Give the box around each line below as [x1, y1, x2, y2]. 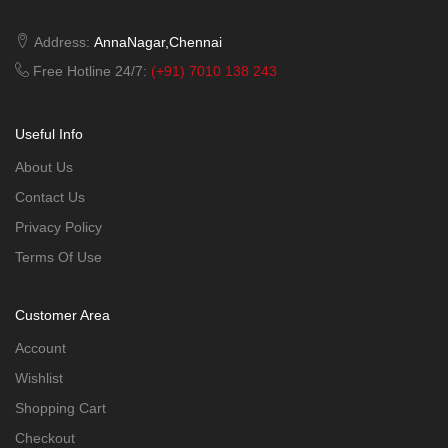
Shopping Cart [15, 400, 106, 417]
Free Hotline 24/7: [29, 63, 147, 80]
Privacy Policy [15, 219, 102, 236]
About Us [15, 159, 73, 176]
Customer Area [15, 307, 110, 324]
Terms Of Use [15, 249, 102, 266]
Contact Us [15, 189, 85, 206]
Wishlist [15, 370, 63, 387]
